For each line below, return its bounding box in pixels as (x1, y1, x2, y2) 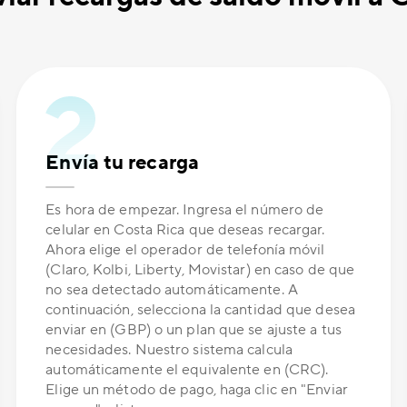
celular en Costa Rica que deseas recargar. (45, 221, 325, 240)
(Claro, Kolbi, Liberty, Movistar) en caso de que (45, 261, 355, 280)
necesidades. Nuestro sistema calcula (45, 341, 293, 360)
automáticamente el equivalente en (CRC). (45, 361, 329, 380)
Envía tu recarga (45, 150, 199, 176)
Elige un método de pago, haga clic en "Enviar (45, 381, 348, 400)
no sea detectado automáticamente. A (45, 281, 298, 300)
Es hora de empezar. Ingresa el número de (45, 201, 324, 220)
